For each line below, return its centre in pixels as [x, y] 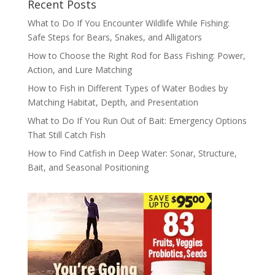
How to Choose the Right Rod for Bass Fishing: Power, [136, 55]
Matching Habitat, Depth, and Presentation [113, 102]
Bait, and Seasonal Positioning [88, 167]
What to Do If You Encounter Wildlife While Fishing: [128, 23]
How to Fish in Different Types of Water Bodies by [127, 88]
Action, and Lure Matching [79, 69]
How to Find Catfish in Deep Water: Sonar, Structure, [132, 153]
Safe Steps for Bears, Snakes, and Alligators [114, 37]
